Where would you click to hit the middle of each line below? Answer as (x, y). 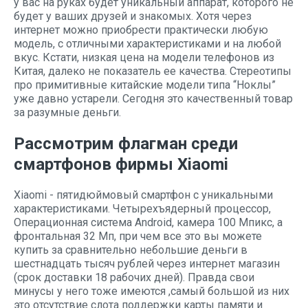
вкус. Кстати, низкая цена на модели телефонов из (144, 57)
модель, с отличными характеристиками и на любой (147, 44)
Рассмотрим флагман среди (126, 144)
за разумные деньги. (67, 112)
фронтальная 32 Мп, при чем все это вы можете (138, 236)
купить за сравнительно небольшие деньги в (131, 250)
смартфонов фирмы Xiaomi (121, 164)
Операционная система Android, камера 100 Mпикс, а (148, 222)
